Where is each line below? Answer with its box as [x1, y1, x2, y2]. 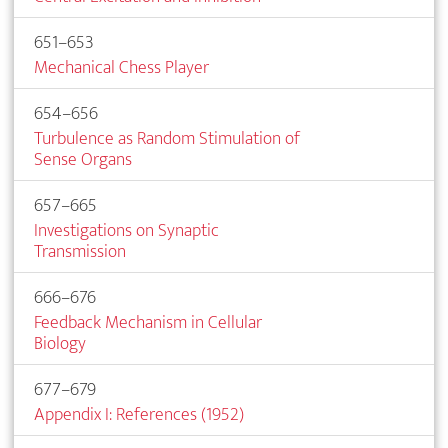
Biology [34, 327, 86, 359]
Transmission [34, 235, 126, 267]
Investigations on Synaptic [34, 214, 219, 246]
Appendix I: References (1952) [34, 398, 244, 430]
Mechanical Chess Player [34, 51, 209, 83]
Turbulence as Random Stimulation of [34, 122, 300, 154]
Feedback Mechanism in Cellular [34, 306, 262, 338]
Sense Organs [34, 143, 132, 175]
